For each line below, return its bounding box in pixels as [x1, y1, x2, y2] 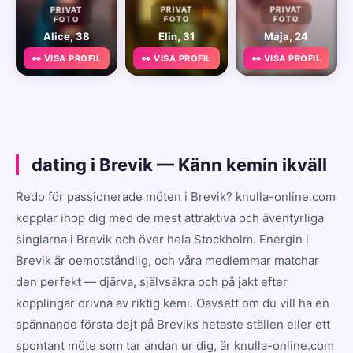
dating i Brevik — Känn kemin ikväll [32, 154, 327, 175]
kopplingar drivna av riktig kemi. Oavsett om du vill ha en [16, 295, 329, 310]
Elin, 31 [158, 29, 195, 43]
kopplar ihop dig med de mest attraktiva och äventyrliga [16, 210, 324, 225]
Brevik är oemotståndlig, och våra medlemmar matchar [16, 252, 319, 268]
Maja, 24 [264, 29, 309, 43]
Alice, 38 [43, 29, 91, 43]
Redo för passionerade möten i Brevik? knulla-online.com [16, 188, 336, 204]
